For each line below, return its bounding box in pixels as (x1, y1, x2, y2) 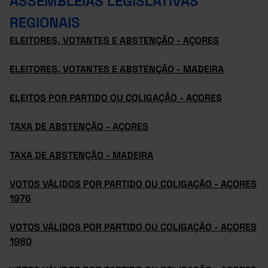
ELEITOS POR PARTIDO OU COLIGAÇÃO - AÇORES (10, 92, 222, 104)
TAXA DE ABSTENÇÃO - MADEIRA (10, 149, 153, 162)
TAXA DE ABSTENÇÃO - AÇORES (10, 120, 148, 133)
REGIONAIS (10, 13, 80, 32)
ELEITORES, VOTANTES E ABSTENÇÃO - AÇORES (10, 34, 219, 47)
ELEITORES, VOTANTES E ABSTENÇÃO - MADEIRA (10, 63, 224, 75)
